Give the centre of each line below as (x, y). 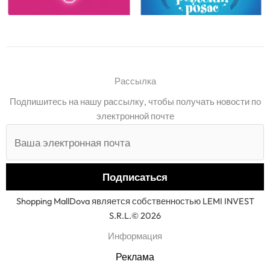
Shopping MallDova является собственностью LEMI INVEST (135, 201)
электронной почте (135, 116)
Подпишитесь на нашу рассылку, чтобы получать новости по (135, 102)
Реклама (135, 257)
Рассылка (135, 81)
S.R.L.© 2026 (135, 216)
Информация (135, 236)
